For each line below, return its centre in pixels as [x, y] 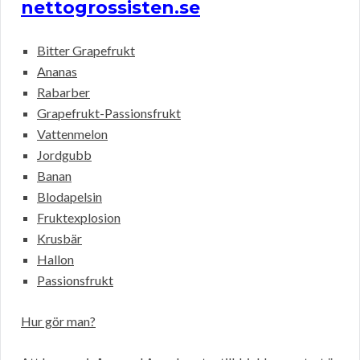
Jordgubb [64, 155]
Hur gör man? [58, 321]
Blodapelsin [70, 197]
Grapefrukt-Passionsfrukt [109, 113]
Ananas [57, 72]
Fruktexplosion [79, 218]
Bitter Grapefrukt [86, 51]
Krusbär [59, 239]
